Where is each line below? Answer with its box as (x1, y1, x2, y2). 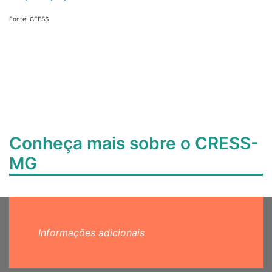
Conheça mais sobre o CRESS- (9, 133, 259, 154)
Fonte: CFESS (9, 15, 49, 22)
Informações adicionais (38, 226, 144, 239)
